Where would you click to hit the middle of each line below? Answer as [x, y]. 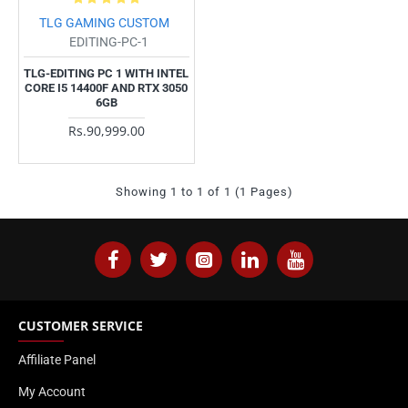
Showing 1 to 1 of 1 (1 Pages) [204, 191]
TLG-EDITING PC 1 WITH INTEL [107, 73]
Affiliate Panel [57, 360]
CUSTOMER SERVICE [81, 326]
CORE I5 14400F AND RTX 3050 [107, 87]
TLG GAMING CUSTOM [104, 22]
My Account [52, 392]
